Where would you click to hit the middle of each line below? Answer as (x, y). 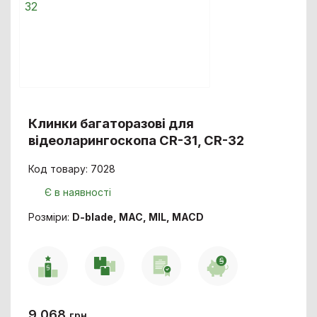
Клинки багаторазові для (111, 123)
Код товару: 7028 (72, 168)
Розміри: (51, 217)
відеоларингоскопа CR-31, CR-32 (137, 140)
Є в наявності (78, 192)
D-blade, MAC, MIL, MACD (138, 217)
